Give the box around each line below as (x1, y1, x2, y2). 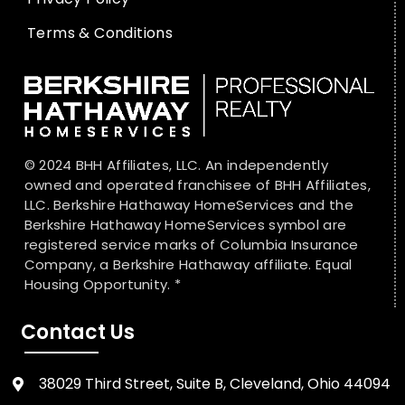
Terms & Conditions (27, 22, 174, 43)
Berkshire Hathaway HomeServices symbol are (24, 214, 347, 234)
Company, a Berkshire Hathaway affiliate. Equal (24, 254, 353, 274)
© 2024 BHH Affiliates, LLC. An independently (24, 155, 328, 174)
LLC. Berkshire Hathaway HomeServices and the (24, 194, 353, 214)
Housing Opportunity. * (24, 274, 182, 294)
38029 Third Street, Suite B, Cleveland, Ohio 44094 (39, 372, 391, 394)
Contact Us (20, 318, 135, 347)
